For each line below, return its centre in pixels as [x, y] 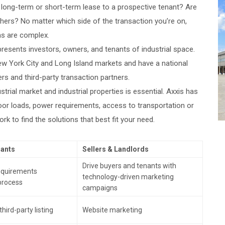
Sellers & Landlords [116, 149]
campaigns [100, 188]
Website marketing [112, 210]
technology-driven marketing [128, 177]
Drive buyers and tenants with [129, 166]
